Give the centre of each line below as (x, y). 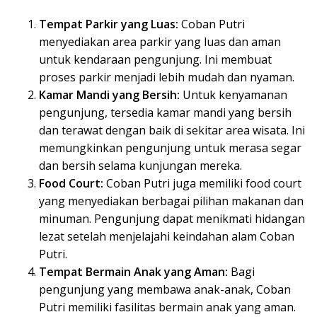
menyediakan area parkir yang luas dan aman (160, 42)
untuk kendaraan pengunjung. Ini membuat (155, 60)
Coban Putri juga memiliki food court (202, 184)
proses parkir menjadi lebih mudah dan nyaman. (167, 77)
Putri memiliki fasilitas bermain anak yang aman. (167, 307)
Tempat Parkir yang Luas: (109, 24)
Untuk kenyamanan (234, 95)
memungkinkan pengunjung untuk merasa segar (170, 148)
